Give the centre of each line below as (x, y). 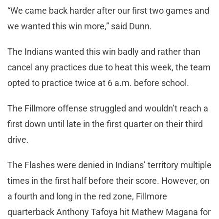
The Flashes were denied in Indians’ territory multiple (109, 165)
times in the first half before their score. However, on (109, 181)
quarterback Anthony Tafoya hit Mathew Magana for (109, 212)
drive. (20, 140)
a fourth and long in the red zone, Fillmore (87, 197)
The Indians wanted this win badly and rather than (104, 52)
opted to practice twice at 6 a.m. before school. (99, 83)
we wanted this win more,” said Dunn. (81, 26)
